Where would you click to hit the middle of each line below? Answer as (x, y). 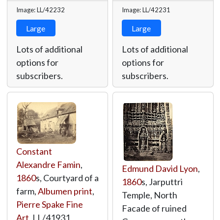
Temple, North (149, 195)
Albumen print (65, 191)
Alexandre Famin (48, 165)
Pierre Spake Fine (49, 204)
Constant (34, 151)
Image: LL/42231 (146, 10)
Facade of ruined (154, 208)
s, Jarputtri (162, 182)
